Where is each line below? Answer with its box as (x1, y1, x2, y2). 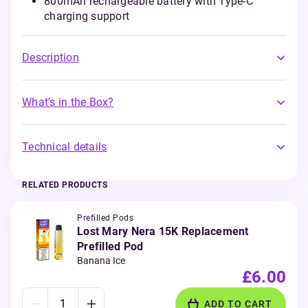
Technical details (22, 140, 107, 153)
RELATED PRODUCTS (22, 180, 107, 190)
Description (22, 51, 79, 64)
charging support (44, 10, 129, 23)
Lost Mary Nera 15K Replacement (77, 225, 249, 238)
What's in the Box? (22, 96, 114, 109)
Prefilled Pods (77, 213, 133, 223)
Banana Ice (77, 255, 125, 266)
